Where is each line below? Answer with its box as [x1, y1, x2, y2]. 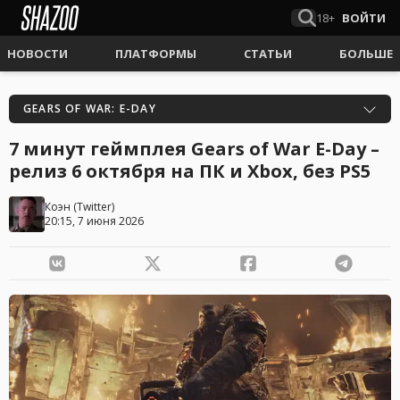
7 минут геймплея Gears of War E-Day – [9, 137, 379, 161]
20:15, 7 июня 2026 [45, 213, 144, 229]
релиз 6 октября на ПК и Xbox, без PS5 [9, 159, 371, 183]
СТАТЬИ [244, 46, 292, 62]
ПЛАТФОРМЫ [115, 46, 196, 62]
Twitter [77, 199, 112, 214]
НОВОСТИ [7, 46, 68, 62]
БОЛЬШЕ [339, 46, 393, 62]
